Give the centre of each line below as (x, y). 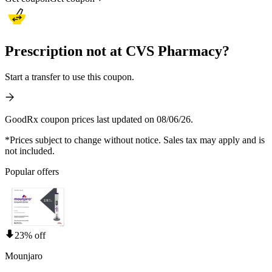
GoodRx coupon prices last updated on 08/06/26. (99, 119)
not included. (30, 151)
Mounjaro (24, 256)
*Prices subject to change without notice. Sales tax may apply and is (135, 140)
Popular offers (32, 171)
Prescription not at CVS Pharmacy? (117, 51)
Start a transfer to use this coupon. (70, 76)
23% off (30, 235)
